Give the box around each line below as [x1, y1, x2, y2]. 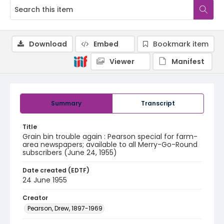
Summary [51, 99, 81, 107]
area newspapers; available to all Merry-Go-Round [22, 139, 197, 149]
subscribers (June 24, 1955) [22, 147, 117, 157]
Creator [22, 193, 48, 202]
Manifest [171, 56, 204, 66]
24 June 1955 [22, 175, 67, 185]
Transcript [141, 99, 175, 107]
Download [29, 39, 67, 49]
